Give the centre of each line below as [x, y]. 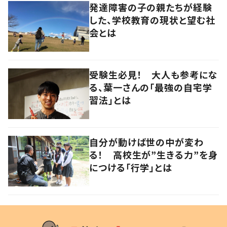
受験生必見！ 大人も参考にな [154, 75]
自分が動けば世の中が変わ [146, 142]
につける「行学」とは [131, 167]
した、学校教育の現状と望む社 [152, 20]
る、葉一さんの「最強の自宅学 [151, 87]
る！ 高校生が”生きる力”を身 [154, 155]
